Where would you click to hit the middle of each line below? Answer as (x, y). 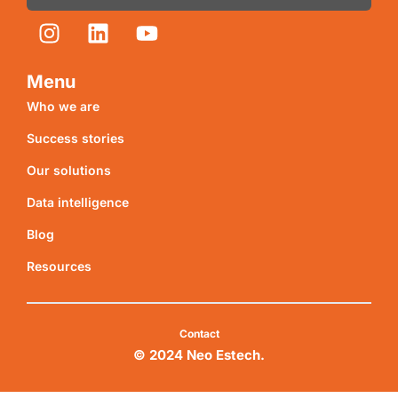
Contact (199, 333)
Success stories (76, 139)
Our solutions (69, 171)
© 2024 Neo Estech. (199, 354)
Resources (59, 267)
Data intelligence (78, 203)
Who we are (63, 107)
